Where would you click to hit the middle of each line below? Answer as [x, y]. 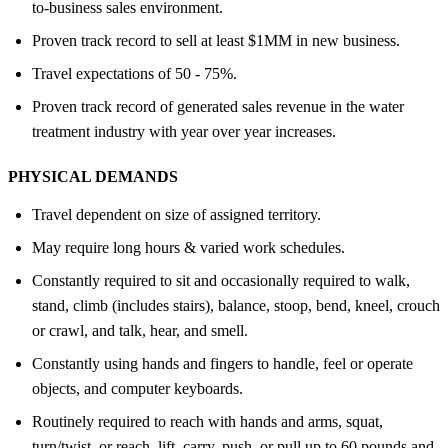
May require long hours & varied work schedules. [188, 247]
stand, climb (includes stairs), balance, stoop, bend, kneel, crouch [236, 305]
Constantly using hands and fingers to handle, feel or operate [222, 363]
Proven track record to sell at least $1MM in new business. [216, 40]
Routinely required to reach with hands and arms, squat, [207, 421]
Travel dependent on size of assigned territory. [176, 214]
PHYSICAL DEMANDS [93, 176]
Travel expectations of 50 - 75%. [134, 73]
